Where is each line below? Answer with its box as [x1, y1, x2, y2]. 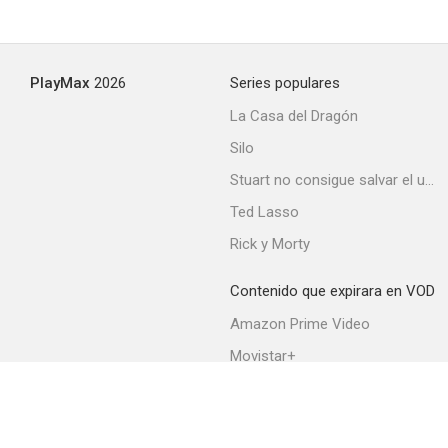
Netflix [230, 379, 271, 397]
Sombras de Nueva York [280, 297, 416, 315]
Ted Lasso [230, 203, 299, 221]
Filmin [230, 411, 268, 429]
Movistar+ [230, 347, 296, 365]
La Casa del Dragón [230, 107, 358, 125]
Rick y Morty [230, 235, 310, 253]
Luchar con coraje [296, 61, 400, 79]
